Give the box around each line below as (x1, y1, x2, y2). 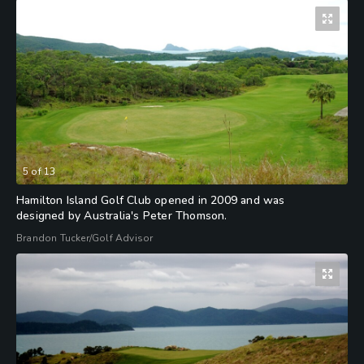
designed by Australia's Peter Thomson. (16, 207, 227, 223)
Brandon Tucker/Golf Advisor (16, 231, 154, 245)
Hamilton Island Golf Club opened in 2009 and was (16, 192, 285, 208)
